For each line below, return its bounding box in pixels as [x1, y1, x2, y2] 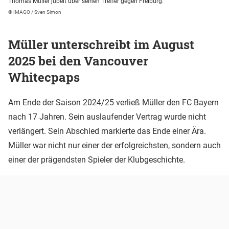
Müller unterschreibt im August [8, 36, 194, 53]
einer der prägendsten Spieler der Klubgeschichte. [8, 155, 187, 165]
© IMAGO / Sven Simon [8, 9, 61, 15]
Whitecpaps [8, 69, 80, 86]
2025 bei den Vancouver [8, 53, 148, 70]
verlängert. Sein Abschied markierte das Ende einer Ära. [8, 126, 206, 136]
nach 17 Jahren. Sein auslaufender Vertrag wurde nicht [8, 112, 206, 122]
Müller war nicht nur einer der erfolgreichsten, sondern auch [8, 141, 221, 151]
